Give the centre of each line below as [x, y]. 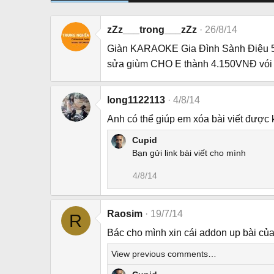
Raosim [125, 214]
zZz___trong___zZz [152, 30]
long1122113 [136, 100]
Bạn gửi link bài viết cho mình [189, 153]
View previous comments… [164, 254]
